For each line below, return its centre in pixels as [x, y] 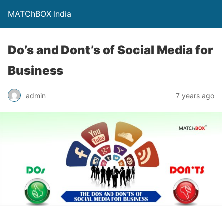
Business [36, 71]
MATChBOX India [40, 14]
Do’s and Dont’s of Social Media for [110, 50]
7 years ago [195, 95]
